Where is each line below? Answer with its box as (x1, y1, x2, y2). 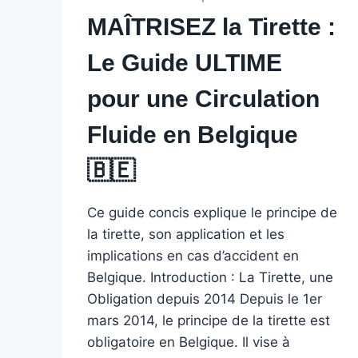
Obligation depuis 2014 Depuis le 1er (86, 291, 322, 307)
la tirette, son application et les (86, 226, 284, 242)
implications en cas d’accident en (86, 248, 299, 264)
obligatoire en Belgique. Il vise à (86, 334, 290, 350)
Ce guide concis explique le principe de (86, 205, 337, 221)
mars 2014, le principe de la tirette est (86, 312, 330, 328)
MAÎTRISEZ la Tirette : (86, 14, 336, 40)
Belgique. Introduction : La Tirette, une (86, 269, 333, 285)
